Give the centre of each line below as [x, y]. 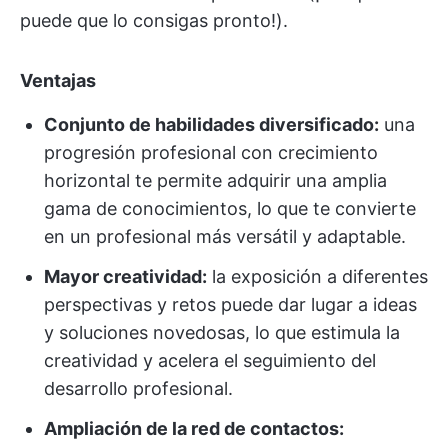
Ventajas [58, 80]
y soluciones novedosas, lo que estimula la [222, 332]
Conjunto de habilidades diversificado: [211, 124]
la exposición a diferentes [317, 276]
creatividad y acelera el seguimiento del [210, 360]
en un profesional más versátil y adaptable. [225, 236]
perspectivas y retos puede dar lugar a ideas [230, 304]
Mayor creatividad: [125, 276]
